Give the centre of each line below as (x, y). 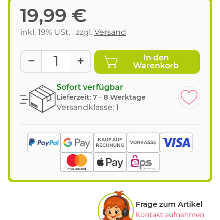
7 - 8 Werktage (119, 97)
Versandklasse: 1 (88, 107)
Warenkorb (156, 65)
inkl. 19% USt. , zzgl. (57, 32)
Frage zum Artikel (169, 204)
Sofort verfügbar (90, 87)
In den (156, 57)
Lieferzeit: (75, 97)
